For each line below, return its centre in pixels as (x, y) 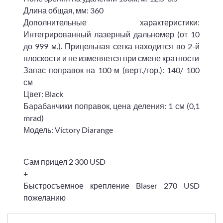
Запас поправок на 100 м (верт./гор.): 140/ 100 (111, 70)
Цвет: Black (43, 94)
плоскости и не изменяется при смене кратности (111, 58)
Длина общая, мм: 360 (63, 10)
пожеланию (45, 197)
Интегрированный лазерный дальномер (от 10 (111, 34)
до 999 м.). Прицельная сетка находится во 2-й (111, 46)
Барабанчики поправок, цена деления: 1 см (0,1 (111, 106)
